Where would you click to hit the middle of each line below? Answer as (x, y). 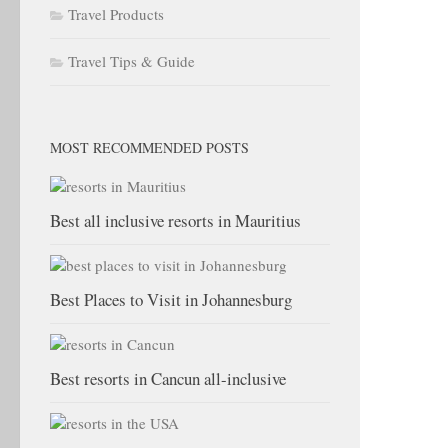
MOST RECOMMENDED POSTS (149, 147)
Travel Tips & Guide (131, 61)
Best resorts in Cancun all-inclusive (168, 378)
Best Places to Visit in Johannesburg (171, 299)
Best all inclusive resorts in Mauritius (175, 220)
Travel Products (116, 14)
